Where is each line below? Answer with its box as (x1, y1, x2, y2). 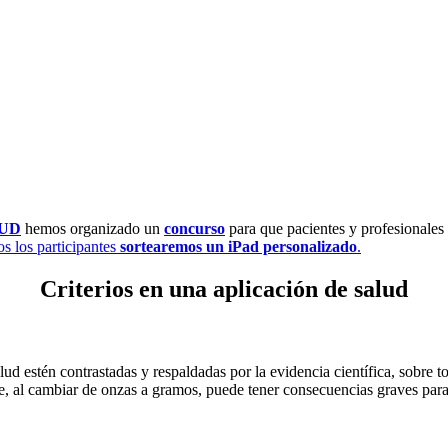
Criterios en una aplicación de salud (40, 275, 408, 302)
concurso (164, 219, 225, 237)
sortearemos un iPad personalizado (120, 237, 357, 255)
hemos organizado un (21, 219, 164, 237)
